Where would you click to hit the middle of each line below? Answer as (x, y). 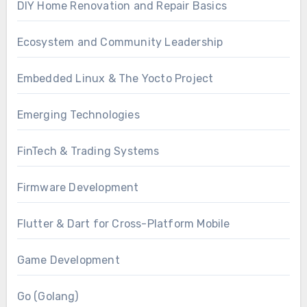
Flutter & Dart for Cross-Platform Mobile (123, 223)
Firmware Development (78, 187)
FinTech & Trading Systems (88, 151)
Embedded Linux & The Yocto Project (115, 78)
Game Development (68, 260)
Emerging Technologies (78, 114)
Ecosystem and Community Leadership (120, 42)
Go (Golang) (47, 296)
